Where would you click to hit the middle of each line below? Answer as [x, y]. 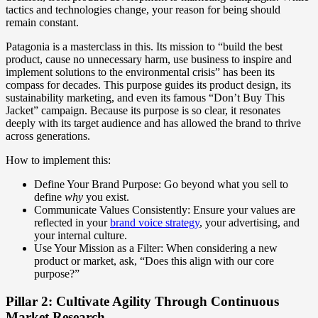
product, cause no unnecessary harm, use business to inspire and [149, 60]
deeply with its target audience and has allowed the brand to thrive [153, 124]
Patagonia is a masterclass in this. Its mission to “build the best [144, 47]
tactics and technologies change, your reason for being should [143, 10]
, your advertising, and [250, 223]
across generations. [48, 136]
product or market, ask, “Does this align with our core [154, 261]
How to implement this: [58, 160]
